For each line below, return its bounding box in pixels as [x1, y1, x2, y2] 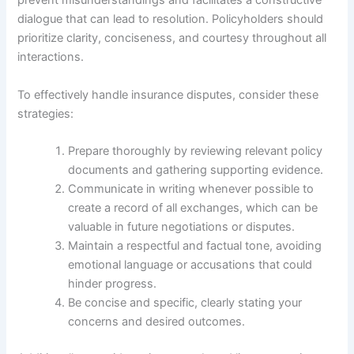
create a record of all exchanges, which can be [68, 201, 318, 216]
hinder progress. [68, 277, 157, 292]
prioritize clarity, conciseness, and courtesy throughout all [17, 31, 327, 46]
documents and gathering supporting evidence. [68, 163, 324, 178]
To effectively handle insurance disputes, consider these [17, 87, 319, 102]
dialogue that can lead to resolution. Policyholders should [17, 12, 324, 27]
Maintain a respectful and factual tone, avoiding [68, 239, 322, 254]
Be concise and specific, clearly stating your [68, 296, 303, 311]
